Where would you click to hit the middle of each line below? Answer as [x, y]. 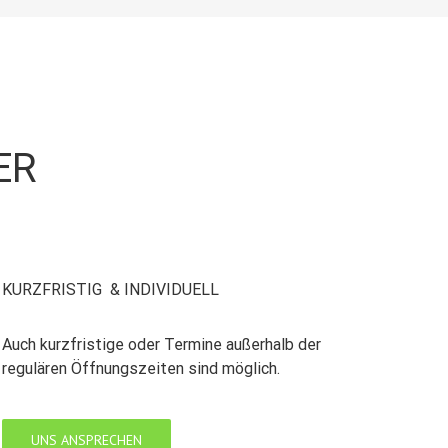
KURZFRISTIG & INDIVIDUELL [111, 289]
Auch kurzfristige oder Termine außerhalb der [162, 344]
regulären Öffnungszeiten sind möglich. [141, 368]
